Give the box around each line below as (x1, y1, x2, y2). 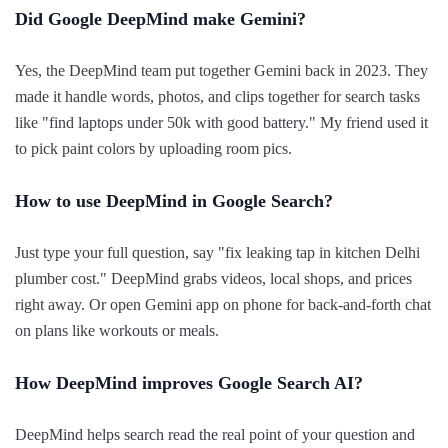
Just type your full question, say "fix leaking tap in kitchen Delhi (15, 243, 420, 261)
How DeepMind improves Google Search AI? (15, 372, 363, 393)
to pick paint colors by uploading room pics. (15, 139, 292, 157)
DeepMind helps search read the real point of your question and (15, 425, 415, 443)
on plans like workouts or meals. (15, 321, 219, 339)
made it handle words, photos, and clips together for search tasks (15, 87, 420, 105)
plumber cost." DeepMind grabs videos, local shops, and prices (15, 269, 412, 287)
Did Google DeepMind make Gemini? (15, 8, 306, 29)
